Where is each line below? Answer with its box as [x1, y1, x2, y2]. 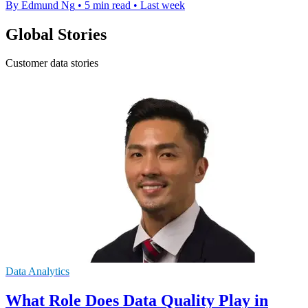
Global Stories [5, 25, 107, 43]
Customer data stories [5, 57, 98, 69]
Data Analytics [5, 265, 69, 278]
